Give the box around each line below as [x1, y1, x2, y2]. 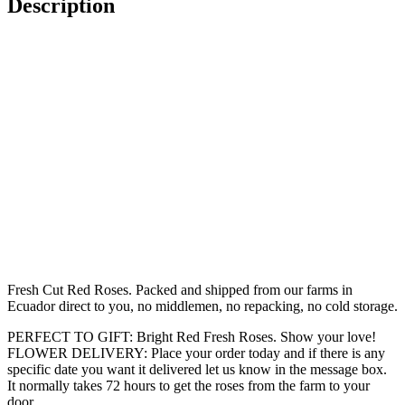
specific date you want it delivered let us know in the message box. [7, 362, 387, 378]
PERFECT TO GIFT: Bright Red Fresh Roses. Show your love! [7, 329, 376, 345]
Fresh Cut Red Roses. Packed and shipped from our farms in [7, 282, 353, 298]
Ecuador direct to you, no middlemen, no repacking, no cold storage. [7, 298, 398, 315]
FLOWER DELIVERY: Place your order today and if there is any [7, 345, 385, 362]
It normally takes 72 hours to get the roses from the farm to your [7, 378, 370, 394]
